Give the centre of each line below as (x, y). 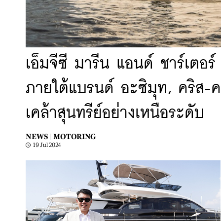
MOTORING (74, 136)
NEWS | (38, 136)
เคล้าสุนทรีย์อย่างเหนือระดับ (115, 114)
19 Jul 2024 (47, 145)
